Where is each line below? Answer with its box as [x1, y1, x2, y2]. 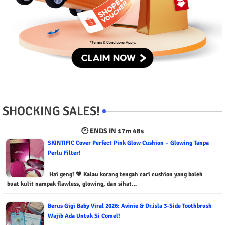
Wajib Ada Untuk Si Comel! [48, 212, 120, 220]
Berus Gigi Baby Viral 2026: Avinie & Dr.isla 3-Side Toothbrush [48, 202, 212, 210]
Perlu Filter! [48, 149, 81, 157]
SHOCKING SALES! [3, 103, 100, 119]
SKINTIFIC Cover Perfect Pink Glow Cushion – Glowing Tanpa [48, 139, 209, 147]
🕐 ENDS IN [81, 127, 118, 135]
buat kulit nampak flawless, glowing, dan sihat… [7, 180, 137, 188]
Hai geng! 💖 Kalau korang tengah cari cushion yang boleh [48, 171, 203, 178]
